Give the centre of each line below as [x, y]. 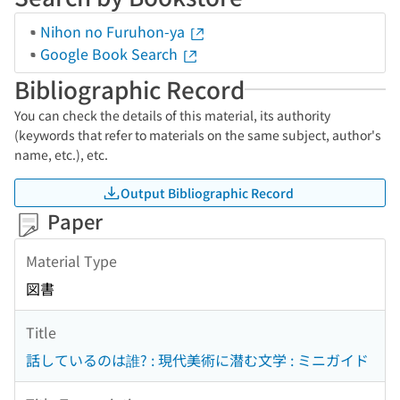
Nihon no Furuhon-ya [114, 31]
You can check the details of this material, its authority [172, 115]
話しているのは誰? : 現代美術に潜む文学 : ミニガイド [197, 360]
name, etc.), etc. [61, 154]
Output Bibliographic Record [207, 192]
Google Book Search [111, 54]
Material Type [71, 260]
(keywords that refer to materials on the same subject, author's [198, 135]
